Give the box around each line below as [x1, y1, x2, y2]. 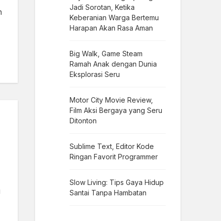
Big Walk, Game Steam [70, 49, 143, 58]
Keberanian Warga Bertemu [70, 13, 159, 22]
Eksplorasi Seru [70, 70, 120, 79]
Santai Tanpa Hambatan [70, 188, 147, 197]
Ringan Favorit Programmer [70, 152, 158, 161]
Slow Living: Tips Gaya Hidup [70, 178, 164, 187]
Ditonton [70, 116, 97, 125]
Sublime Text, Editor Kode [70, 142, 154, 151]
